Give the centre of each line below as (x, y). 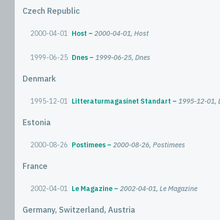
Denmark (39, 79)
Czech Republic (51, 11)
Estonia (37, 122)
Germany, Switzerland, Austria (79, 210)
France (35, 166)
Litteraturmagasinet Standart (121, 101)
